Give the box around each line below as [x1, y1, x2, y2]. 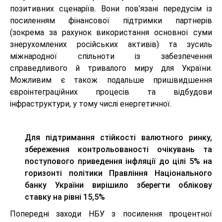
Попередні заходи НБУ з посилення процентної [10, 209, 212, 219]
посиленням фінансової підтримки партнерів [10, 16, 212, 26]
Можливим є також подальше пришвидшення [10, 75, 212, 85]
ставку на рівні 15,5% [25, 192, 105, 202]
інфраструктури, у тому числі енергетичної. [10, 99, 171, 109]
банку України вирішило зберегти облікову [25, 180, 212, 190]
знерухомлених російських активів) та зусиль [10, 40, 212, 50]
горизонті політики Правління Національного [25, 168, 212, 178]
